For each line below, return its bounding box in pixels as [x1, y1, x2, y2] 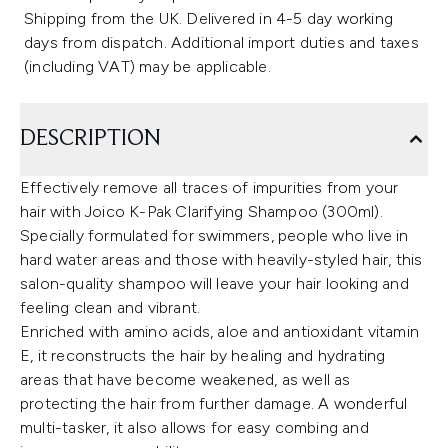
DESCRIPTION [20, 127, 161, 151]
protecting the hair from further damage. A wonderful [20, 394, 408, 413]
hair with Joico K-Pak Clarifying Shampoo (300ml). [20, 202, 383, 221]
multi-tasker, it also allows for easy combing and [20, 418, 369, 437]
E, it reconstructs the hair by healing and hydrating [20, 346, 386, 365]
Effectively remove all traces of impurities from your [20, 178, 399, 197]
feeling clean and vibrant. [20, 298, 201, 317]
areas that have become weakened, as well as [20, 370, 351, 389]
